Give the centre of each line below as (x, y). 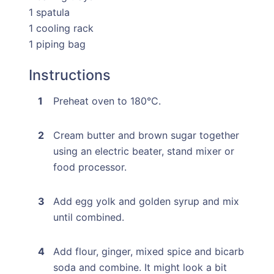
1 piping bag (57, 44)
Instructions (69, 75)
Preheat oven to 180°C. (107, 101)
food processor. (90, 167)
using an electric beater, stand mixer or (143, 151)
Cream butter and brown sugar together (146, 135)
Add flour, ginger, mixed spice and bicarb (148, 252)
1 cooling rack (61, 28)
